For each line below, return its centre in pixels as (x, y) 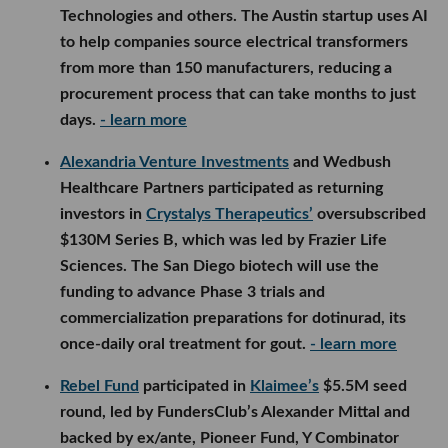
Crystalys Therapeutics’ (229, 213)
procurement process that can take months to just (238, 93)
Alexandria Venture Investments (174, 161)
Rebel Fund (99, 385)
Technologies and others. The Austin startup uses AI (244, 15)
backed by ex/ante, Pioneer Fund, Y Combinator (229, 437)
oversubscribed (369, 213)
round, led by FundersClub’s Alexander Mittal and (235, 411)
